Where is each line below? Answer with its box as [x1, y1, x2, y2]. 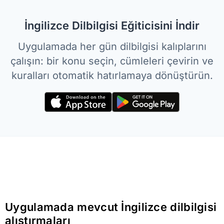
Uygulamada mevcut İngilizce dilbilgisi [5, 200, 217, 214]
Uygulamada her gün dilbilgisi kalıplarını [17, 40, 206, 52]
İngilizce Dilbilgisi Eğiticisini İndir [24, 19, 199, 32]
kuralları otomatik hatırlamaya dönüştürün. [11, 69, 213, 81]
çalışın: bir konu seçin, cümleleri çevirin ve [10, 55, 213, 67]
